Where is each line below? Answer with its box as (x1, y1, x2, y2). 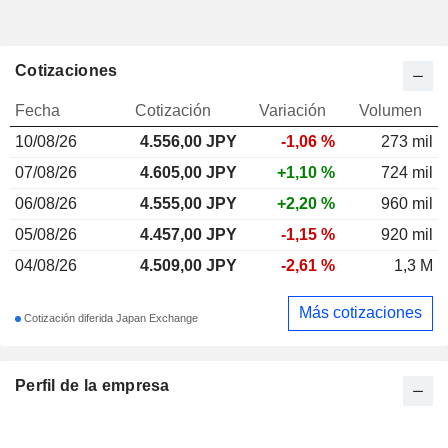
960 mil (381, 194, 433, 212)
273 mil (381, 132, 433, 150)
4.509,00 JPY (140, 256, 237, 274)
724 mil (381, 163, 433, 181)
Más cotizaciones (299, 304, 422, 322)
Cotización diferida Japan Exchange (21, 312, 198, 325)
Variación (258, 101, 326, 119)
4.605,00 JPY (140, 163, 237, 181)
